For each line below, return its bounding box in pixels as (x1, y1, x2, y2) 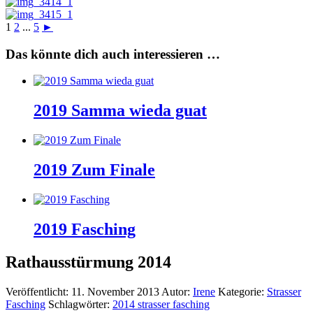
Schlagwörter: (48, 298, 112, 310)
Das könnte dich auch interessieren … (6, 46, 220, 61)
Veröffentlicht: (6, 285, 71, 298)
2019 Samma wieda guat (34, 101, 207, 120)
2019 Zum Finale (34, 160, 155, 179)
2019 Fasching (34, 219, 136, 238)
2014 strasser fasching (112, 298, 210, 310)
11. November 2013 (71, 285, 159, 298)
